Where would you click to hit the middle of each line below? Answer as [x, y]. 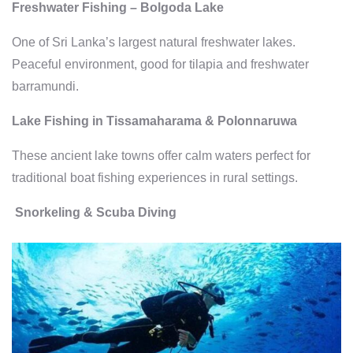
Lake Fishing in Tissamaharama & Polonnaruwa [154, 121]
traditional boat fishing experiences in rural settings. [155, 177]
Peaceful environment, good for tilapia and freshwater [160, 64]
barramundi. [45, 86]
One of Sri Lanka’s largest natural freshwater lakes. [154, 42]
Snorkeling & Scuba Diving [94, 212]
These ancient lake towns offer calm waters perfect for [161, 155]
